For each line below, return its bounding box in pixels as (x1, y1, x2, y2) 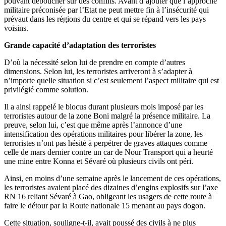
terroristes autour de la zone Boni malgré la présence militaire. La (4, 111, 210, 120)
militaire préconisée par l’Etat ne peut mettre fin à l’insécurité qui (4, 5, 209, 14)
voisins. (4, 23, 28, 32)
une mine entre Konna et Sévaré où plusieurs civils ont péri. (4, 156, 193, 165)
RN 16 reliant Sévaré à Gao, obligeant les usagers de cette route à (4, 192, 212, 201)
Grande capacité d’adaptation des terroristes (4, 40, 156, 49)
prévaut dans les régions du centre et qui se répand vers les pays (4, 14, 206, 23)
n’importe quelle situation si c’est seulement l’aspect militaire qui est (4, 76, 219, 85)
